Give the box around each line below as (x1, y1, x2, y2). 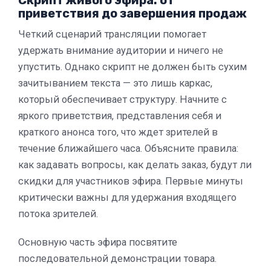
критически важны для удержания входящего (18, 191, 237, 203)
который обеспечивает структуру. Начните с (18, 93, 227, 105)
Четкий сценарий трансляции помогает (18, 28, 206, 40)
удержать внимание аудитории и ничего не (18, 44, 223, 56)
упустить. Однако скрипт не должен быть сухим (18, 60, 247, 73)
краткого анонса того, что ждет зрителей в (18, 126, 218, 138)
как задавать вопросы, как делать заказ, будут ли (18, 158, 252, 171)
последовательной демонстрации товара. (18, 252, 217, 264)
